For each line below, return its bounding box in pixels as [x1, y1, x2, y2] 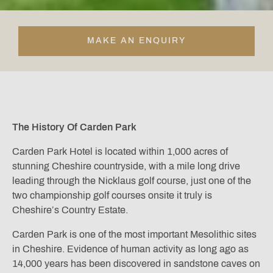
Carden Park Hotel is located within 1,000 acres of [12, 146, 228, 157]
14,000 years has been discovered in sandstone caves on [12, 258, 260, 269]
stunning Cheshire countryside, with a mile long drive [12, 161, 240, 172]
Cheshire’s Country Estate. [12, 205, 128, 216]
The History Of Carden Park [12, 122, 136, 133]
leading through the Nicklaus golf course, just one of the [12, 175, 251, 186]
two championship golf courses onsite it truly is [12, 190, 212, 201]
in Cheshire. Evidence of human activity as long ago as [12, 244, 249, 255]
